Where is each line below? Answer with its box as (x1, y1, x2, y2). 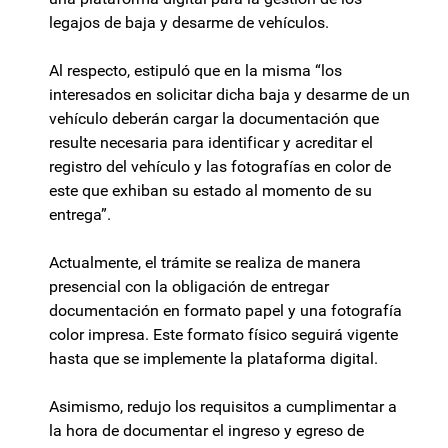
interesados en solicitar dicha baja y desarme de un (49, 85, 410, 105)
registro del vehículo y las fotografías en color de (49, 157, 391, 177)
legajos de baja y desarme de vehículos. (49, 13, 329, 33)
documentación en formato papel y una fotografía (49, 301, 402, 321)
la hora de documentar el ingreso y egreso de (49, 421, 364, 441)
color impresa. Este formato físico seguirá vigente (49, 325, 398, 345)
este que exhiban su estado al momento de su (49, 181, 372, 201)
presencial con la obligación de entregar (49, 277, 329, 297)
